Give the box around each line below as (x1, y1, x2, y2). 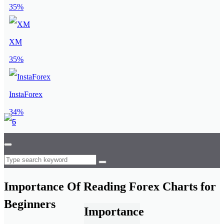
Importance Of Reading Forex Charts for (4, 179, 216, 193)
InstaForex (9, 90, 42, 98)
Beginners (4, 197, 55, 210)
